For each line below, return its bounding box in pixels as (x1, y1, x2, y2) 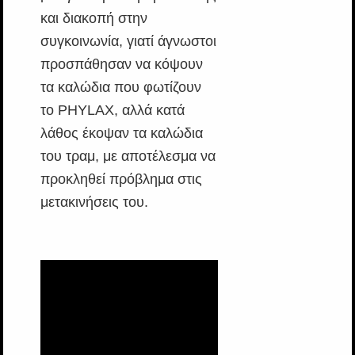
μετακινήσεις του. (40, 193, 148, 210)
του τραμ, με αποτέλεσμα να (40, 147, 216, 164)
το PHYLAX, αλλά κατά (40, 101, 185, 118)
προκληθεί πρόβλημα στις (40, 170, 202, 187)
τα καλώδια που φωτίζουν (40, 78, 201, 95)
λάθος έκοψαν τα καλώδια (40, 124, 203, 141)
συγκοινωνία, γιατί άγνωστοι (40, 32, 216, 49)
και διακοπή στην (40, 10, 147, 26)
